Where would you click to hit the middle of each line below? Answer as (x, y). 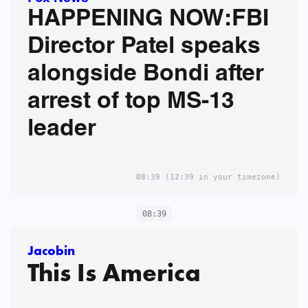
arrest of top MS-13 (131, 102)
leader (62, 130)
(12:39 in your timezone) (220, 177)
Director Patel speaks (144, 47)
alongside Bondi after (146, 75)
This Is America (114, 272)
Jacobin (51, 250)
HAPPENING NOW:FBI (148, 20)
